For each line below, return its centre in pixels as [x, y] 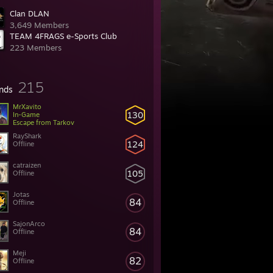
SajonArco [29, 224]
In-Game [26, 115]
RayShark [27, 136]
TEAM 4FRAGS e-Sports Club [63, 36]
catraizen [27, 165]
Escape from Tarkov [44, 122]
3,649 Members [39, 25]
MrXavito [27, 107]
